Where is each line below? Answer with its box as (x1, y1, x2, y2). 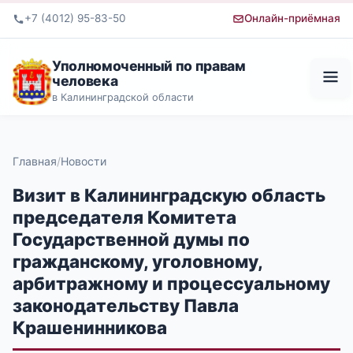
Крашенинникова (13, 316, 167, 338)
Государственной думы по (13, 228, 250, 250)
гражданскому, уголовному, (13, 250, 263, 272)
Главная (13, 154, 57, 168)
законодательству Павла (13, 294, 239, 316)
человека (52, 72, 118, 89)
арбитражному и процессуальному (13, 272, 330, 294)
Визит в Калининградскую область (13, 184, 325, 206)
